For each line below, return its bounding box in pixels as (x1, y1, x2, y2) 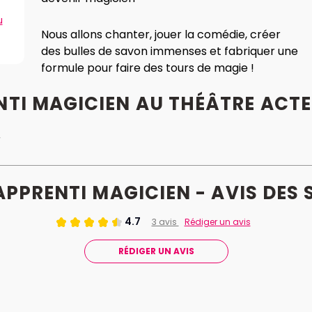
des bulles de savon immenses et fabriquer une (41, 43, 298, 59)
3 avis (151, 215, 179, 228)
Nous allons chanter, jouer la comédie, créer (41, 26, 281, 42)
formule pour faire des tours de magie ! (41, 60, 254, 76)
